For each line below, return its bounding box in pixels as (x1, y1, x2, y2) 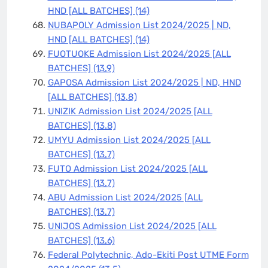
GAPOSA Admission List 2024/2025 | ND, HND (47, 77, 241, 88)
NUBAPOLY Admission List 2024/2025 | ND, (47, 19, 231, 31)
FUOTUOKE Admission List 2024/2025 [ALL (47, 48, 231, 59)
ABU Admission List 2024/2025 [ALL (47, 191, 203, 203)
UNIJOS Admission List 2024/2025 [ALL (47, 220, 217, 232)
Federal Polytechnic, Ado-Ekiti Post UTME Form (47, 249, 249, 260)
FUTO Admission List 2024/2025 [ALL (47, 163, 208, 174)
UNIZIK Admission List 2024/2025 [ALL (47, 105, 212, 117)
